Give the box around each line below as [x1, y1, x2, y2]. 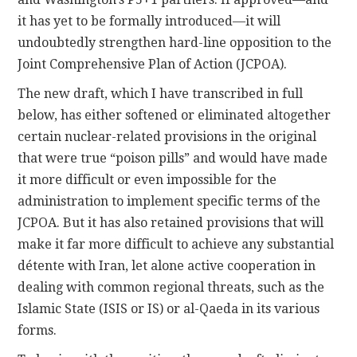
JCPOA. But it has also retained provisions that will [18, 214, 324, 230]
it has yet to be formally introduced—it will [18, 13, 281, 29]
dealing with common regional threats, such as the [18, 279, 325, 295]
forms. [18, 322, 57, 338]
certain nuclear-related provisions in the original [18, 128, 317, 144]
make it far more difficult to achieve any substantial [18, 236, 335, 252]
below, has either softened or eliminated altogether [18, 107, 331, 123]
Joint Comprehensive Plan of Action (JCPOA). [18, 56, 288, 72]
